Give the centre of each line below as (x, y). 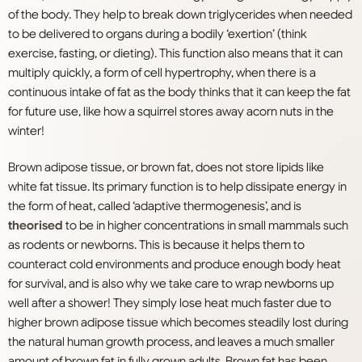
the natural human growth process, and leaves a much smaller (171, 342)
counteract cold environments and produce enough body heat (175, 265)
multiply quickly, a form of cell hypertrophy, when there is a (162, 73)
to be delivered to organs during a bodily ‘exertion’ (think (158, 34)
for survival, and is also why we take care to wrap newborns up (171, 284)
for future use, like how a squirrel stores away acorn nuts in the (171, 112)
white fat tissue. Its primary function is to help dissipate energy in (177, 187)
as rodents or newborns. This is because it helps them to (156, 245)
